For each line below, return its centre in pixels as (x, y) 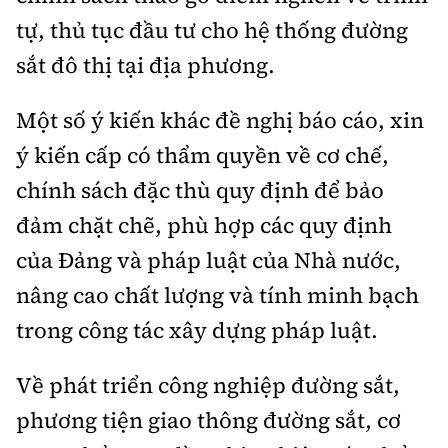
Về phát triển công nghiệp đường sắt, (208, 384)
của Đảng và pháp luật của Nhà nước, (208, 259)
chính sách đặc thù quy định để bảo (200, 189)
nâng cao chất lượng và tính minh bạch (217, 294)
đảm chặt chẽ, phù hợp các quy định (204, 224)
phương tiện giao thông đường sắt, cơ (208, 419)
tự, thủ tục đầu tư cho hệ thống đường (212, 29)
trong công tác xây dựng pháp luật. (197, 329)
